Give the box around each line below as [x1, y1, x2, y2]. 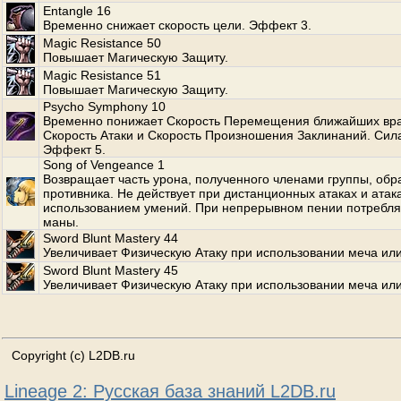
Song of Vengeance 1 [43, 158, 165, 172]
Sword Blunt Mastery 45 [43, 263, 178, 277]
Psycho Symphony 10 [43, 99, 166, 114]
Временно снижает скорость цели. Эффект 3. [43, 18, 311, 32]
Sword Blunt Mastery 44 [43, 231, 178, 245]
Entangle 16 [43, 4, 111, 18]
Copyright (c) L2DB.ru [12, 348, 135, 363]
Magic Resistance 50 [43, 36, 161, 50]
